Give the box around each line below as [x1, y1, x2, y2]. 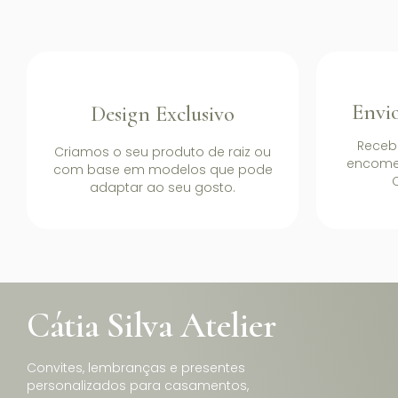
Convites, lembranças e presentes [27, 359, 245, 377]
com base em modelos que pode [52, 161, 273, 179]
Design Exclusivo [91, 100, 235, 127]
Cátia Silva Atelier [27, 304, 276, 346]
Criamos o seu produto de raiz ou [54, 143, 271, 161]
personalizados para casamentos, [27, 377, 249, 394]
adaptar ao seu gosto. [90, 179, 235, 196]
